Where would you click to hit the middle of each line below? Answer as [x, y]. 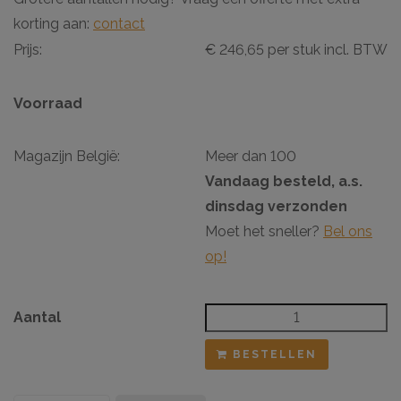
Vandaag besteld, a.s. [284, 181]
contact [119, 23]
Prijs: [28, 49]
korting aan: [53, 23]
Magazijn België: [67, 156]
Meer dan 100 [251, 156]
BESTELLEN [273, 354]
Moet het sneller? [264, 231]
